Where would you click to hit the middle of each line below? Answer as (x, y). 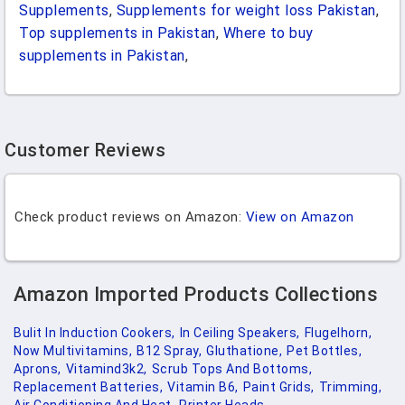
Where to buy (268, 33)
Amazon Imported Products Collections (196, 294)
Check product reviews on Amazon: (130, 217)
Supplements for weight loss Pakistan (246, 10)
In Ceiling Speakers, (240, 333)
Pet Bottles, (324, 351)
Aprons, (38, 369)
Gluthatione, (244, 351)
